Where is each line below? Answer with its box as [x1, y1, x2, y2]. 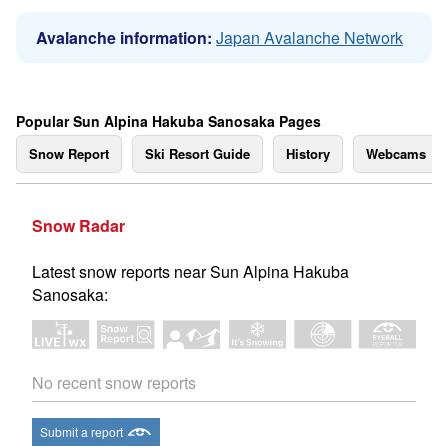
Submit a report [40, 423, 123, 441]
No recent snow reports [32, 371, 196, 395]
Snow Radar [32, 214, 125, 237]
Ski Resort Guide [145, 144, 250, 163]
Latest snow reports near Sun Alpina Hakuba [32, 260, 349, 283]
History [286, 144, 330, 163]
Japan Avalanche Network [216, 26, 403, 49]
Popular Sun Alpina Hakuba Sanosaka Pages [16, 111, 321, 131]
